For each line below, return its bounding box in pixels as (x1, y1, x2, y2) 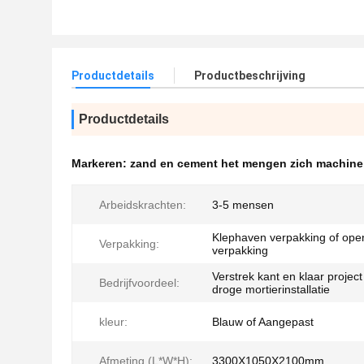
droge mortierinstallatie (212, 283, 330, 296)
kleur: (99, 315, 128, 328)
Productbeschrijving (194, 69, 305, 82)
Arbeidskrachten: (99, 198, 186, 211)
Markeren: (71, 157, 130, 170)
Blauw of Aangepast (212, 315, 314, 328)
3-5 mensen (212, 198, 274, 211)
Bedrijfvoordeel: (99, 276, 180, 289)
